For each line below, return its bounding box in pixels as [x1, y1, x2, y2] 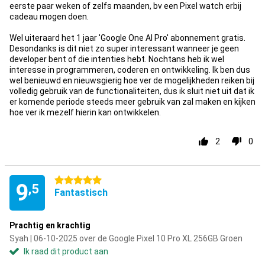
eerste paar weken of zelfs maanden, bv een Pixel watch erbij [9, 1, 241, 11]
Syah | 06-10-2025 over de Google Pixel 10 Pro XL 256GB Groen [9, 234, 243, 243]
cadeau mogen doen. [9, 12, 89, 21]
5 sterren [54, 176, 89, 185]
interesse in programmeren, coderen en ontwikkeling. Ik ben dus [9, 65, 250, 75]
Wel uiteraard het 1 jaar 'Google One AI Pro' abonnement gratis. [9, 33, 245, 43]
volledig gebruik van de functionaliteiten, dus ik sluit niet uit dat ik [9, 86, 254, 96]
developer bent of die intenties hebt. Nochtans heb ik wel [9, 54, 224, 64]
